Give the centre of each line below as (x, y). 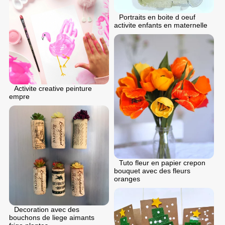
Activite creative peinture (53, 88)
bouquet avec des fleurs (152, 171)
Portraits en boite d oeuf (157, 17)
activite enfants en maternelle (161, 25)
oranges (127, 179)
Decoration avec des (47, 209)
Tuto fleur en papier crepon (162, 163)
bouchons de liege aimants (52, 217)
